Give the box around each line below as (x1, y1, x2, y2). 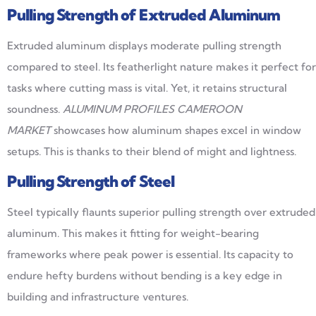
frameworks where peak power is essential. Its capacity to (7, 248, 293, 262)
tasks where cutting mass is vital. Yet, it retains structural (7, 80, 287, 95)
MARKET (7, 123, 51, 137)
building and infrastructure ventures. (7, 290, 188, 304)
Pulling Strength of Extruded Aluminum (7, 4, 281, 25)
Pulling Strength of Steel (7, 171, 174, 192)
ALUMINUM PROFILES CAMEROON (63, 102, 242, 116)
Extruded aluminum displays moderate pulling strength (7, 38, 281, 52)
